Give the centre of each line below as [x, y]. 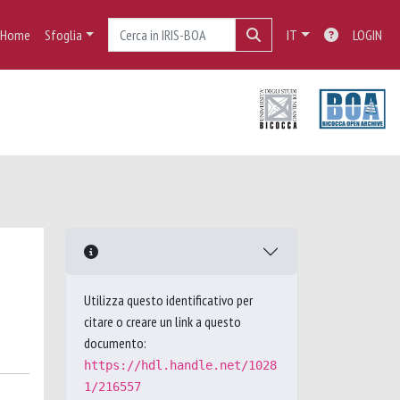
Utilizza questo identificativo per [168, 300]
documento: [115, 343]
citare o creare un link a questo [162, 321]
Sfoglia [63, 35]
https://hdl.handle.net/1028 [180, 365]
